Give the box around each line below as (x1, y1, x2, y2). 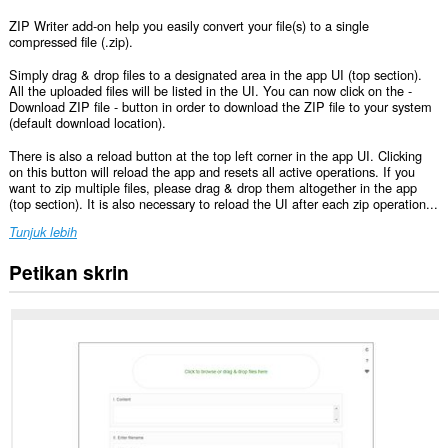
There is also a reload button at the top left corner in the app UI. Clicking (8, 145, 422, 165)
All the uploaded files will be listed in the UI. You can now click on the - (8, 80, 412, 100)
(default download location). (8, 112, 166, 132)
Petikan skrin (8, 257, 129, 286)
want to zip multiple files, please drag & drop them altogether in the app (8, 177, 417, 197)
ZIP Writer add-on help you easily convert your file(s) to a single (8, 16, 369, 36)
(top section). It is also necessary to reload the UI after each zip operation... (8, 193, 438, 213)
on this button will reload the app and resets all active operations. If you (8, 161, 415, 181)
